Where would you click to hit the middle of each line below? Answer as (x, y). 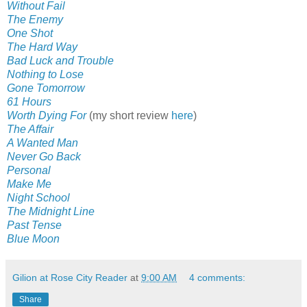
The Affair (30, 130)
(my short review (130, 116)
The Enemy (35, 20)
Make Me (29, 184)
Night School (38, 198)
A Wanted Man (42, 143)
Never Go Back (44, 157)
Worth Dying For (47, 116)
